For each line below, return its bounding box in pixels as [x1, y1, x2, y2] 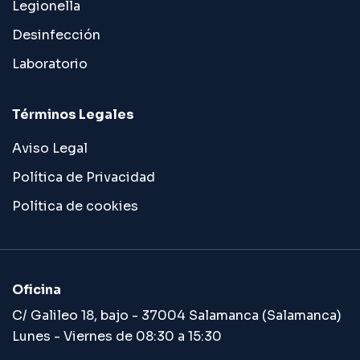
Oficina [12, 281, 61, 298]
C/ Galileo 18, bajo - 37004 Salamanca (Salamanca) [12, 307, 342, 324]
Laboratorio [12, 55, 88, 72]
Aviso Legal [12, 140, 88, 157]
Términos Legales [12, 106, 134, 123]
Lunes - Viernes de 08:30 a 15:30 [12, 328, 222, 345]
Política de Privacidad [12, 169, 155, 186]
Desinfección [12, 27, 100, 43]
